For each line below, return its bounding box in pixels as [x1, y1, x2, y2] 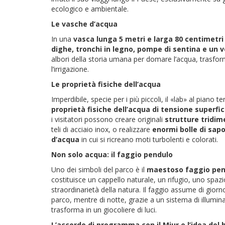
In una [51, 34, 73, 44]
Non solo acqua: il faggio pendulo [51, 149, 173, 159]
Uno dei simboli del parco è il [51, 164, 147, 174]
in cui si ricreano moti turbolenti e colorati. [79, 134, 218, 144]
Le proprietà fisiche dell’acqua [51, 79, 161, 89]
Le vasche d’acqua [51, 19, 118, 29]
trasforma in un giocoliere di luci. [51, 204, 159, 214]
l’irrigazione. [51, 64, 91, 74]
